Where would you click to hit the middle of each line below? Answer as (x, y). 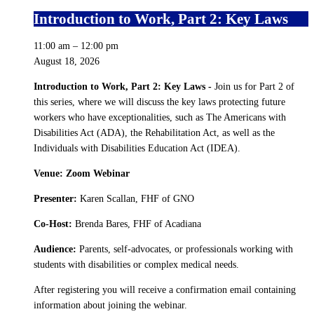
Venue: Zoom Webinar (82, 173)
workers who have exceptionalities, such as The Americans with (160, 117)
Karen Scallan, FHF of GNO (136, 199)
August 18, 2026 (67, 61)
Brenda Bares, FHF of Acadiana (137, 224)
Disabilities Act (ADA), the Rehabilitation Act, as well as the (154, 133)
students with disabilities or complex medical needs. (136, 265)
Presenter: (55, 199)
